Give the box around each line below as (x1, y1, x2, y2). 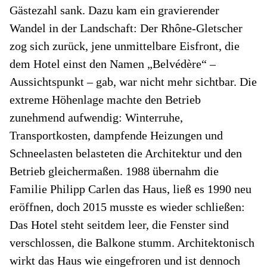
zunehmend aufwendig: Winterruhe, (10, 110, 183, 124)
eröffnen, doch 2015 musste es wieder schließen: (10, 200, 245, 213)
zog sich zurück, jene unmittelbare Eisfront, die (10, 39, 240, 52)
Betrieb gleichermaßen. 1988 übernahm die (10, 164, 219, 178)
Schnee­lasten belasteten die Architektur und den (10, 146, 242, 160)
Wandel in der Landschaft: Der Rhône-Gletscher (10, 21, 243, 35)
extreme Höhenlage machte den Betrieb (10, 92, 201, 106)
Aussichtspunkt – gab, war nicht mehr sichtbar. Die (10, 74, 257, 88)
